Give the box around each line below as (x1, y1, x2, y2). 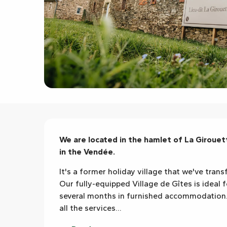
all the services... (59, 203, 122, 213)
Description (44, 120, 140, 142)
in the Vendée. (59, 146, 116, 157)
